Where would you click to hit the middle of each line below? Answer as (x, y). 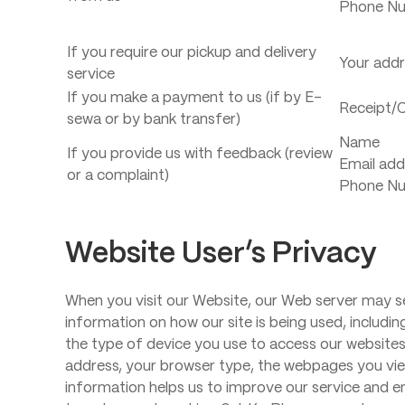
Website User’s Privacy (221, 254)
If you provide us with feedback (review (200, 154)
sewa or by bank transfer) (154, 120)
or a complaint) (118, 176)
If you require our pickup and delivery (192, 53)
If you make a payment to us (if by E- (194, 98)
